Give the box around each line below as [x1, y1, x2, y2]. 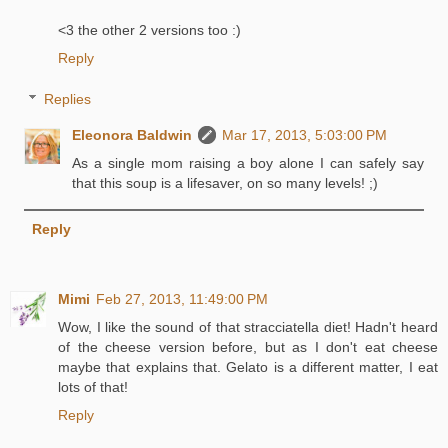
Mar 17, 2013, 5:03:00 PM [222, 127, 388, 144]
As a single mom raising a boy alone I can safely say [72, 155, 424, 172]
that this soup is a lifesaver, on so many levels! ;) [72, 175, 379, 192]
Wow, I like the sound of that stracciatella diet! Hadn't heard [58, 318, 438, 335]
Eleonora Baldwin [72, 127, 193, 144]
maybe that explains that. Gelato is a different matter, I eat [58, 358, 438, 375]
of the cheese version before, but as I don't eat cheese [58, 338, 438, 355]
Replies [44, 91, 92, 108]
